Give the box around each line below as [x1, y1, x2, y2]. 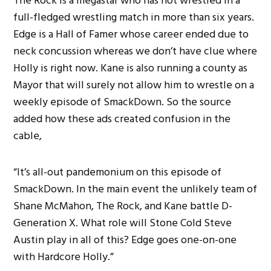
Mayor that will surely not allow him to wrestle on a [13, 76, 255, 94]
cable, [13, 126, 42, 145]
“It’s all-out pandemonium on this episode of [13, 163, 222, 181]
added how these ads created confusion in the [13, 109, 231, 128]
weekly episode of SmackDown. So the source [13, 93, 232, 111]
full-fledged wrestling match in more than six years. [13, 8, 255, 26]
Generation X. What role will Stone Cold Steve [13, 214, 232, 232]
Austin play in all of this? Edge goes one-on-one [13, 230, 237, 249]
